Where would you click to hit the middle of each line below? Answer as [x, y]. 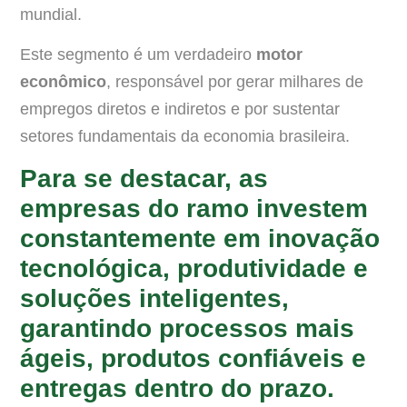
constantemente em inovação [200, 238]
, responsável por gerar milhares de [235, 82]
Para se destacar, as [144, 178]
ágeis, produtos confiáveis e [193, 358]
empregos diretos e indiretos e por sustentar [180, 109]
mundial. [51, 14]
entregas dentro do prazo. [177, 388]
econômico [63, 82]
